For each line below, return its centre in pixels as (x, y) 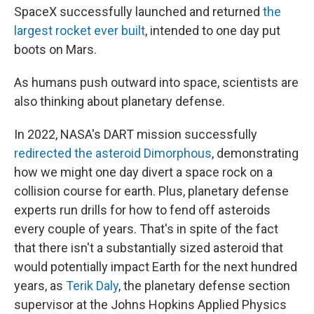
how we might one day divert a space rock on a (143, 172)
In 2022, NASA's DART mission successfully (136, 134)
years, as (40, 286)
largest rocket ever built (80, 30)
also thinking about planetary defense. (120, 101)
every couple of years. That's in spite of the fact (146, 229)
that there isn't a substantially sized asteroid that (149, 248)
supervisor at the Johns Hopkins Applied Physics (150, 305)
